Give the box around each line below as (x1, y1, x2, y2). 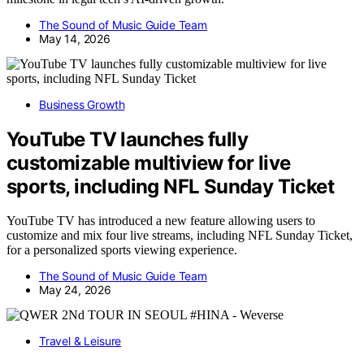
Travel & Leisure (39, 334, 122, 349)
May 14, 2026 (39, 31, 110, 45)
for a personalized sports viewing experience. (6, 243, 237, 258)
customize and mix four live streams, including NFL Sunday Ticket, (6, 228, 353, 243)
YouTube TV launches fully (6, 127, 248, 151)
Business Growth (39, 97, 125, 111)
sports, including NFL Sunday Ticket (6, 174, 334, 198)
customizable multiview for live (6, 150, 291, 175)
